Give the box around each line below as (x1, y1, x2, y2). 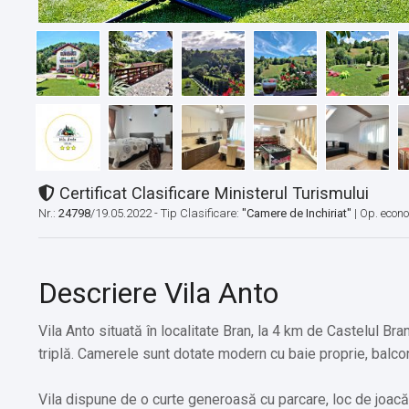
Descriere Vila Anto (38, 276, 278, 311)
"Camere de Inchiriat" (242, 206, 351, 221)
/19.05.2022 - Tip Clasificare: (90, 206, 242, 221)
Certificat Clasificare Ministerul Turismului (55, 184, 369, 204)
